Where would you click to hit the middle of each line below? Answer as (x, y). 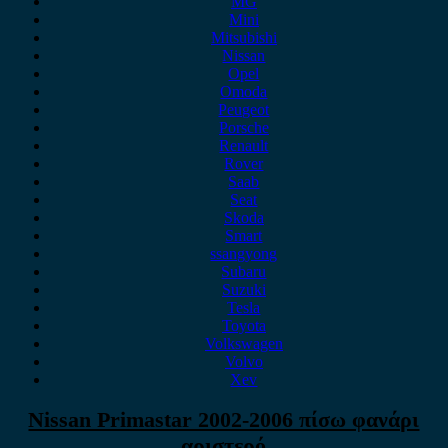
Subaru (244, 271)
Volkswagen (243, 343)
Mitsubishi (243, 37)
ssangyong (244, 253)
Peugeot (244, 109)
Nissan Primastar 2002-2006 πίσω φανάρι (224, 420)
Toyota (243, 325)
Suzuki (243, 289)
